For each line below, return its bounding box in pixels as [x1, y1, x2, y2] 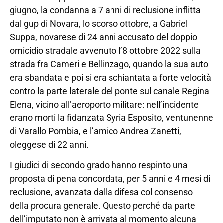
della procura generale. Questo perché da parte [10, 200, 195, 211]
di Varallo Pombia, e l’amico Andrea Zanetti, [10, 125, 181, 136]
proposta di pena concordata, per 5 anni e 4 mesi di [10, 173, 210, 184]
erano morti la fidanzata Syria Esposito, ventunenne [10, 112, 213, 123]
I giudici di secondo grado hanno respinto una [10, 160, 188, 171]
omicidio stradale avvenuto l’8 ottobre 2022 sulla [10, 45, 201, 56]
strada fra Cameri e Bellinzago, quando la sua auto [10, 58, 208, 69]
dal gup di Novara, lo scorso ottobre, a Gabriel [10, 18, 188, 29]
